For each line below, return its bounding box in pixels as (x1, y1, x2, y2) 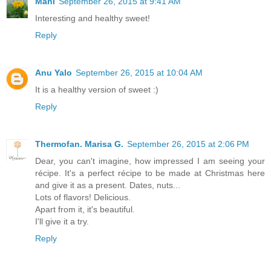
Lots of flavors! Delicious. (35, 192, 131, 202)
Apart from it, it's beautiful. (35, 204, 135, 214)
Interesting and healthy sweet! (35, 13, 150, 23)
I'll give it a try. (35, 216, 89, 226)
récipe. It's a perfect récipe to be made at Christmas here (35, 168, 265, 178)
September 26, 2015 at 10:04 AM (76, 67, 203, 77)
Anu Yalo (35, 67, 72, 77)
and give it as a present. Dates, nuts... (35, 180, 180, 190)
